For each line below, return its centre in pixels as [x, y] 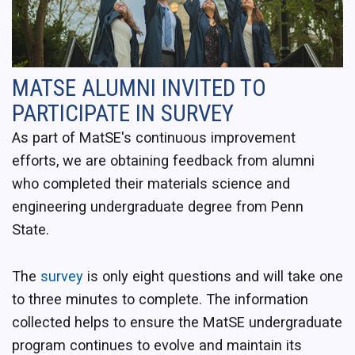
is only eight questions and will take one [213, 276]
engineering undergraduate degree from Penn [158, 206]
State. [31, 229]
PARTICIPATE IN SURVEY [123, 113]
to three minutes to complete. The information [160, 299]
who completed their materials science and [151, 183]
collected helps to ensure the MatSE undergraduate [177, 322]
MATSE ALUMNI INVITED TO [139, 88]
